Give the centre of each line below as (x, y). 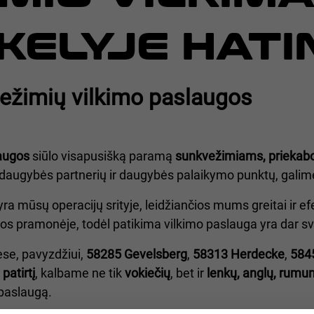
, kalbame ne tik (80, 273)
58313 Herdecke (239, 254)
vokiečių (148, 273)
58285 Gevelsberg (137, 254)
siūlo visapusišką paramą (102, 156)
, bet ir (189, 273)
